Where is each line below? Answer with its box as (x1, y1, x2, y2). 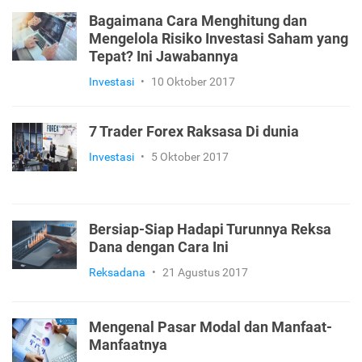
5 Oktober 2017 (151, 150, 229, 164)
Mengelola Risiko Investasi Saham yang (89, 31, 348, 48)
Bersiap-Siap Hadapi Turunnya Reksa (89, 221, 331, 238)
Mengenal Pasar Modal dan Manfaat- (89, 319, 332, 336)
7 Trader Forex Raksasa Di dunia (89, 124, 299, 141)
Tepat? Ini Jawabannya (89, 48, 242, 65)
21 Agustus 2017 (162, 266, 248, 280)
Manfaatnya (89, 337, 167, 354)
